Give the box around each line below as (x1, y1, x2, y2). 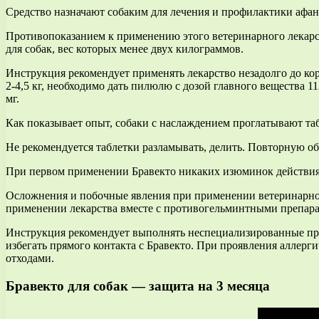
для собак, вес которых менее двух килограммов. (6, 43, 244, 56)
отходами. (6, 252, 54, 265)
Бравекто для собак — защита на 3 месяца (6, 278, 270, 294)
